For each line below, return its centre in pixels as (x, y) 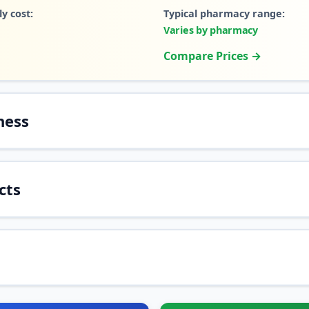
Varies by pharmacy (211, 30)
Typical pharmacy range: (224, 13)
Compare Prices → (212, 56)
